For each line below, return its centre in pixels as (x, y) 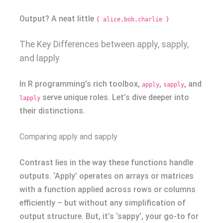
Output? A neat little (58, 19)
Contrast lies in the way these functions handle (106, 163)
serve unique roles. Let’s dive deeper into (115, 97)
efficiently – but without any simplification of (103, 203)
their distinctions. (52, 111)
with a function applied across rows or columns (108, 189)
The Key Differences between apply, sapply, (104, 44)
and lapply (40, 58)
